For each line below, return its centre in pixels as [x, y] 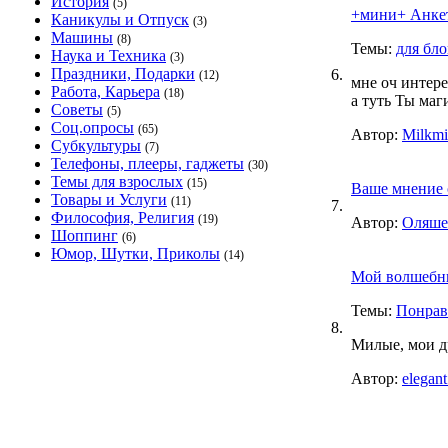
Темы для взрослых [117, 181]
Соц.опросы [92, 127]
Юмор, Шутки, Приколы [135, 253]
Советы [77, 109]
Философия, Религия [122, 217]
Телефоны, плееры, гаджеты [147, 163]
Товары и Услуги [109, 199]
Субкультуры [96, 145]
